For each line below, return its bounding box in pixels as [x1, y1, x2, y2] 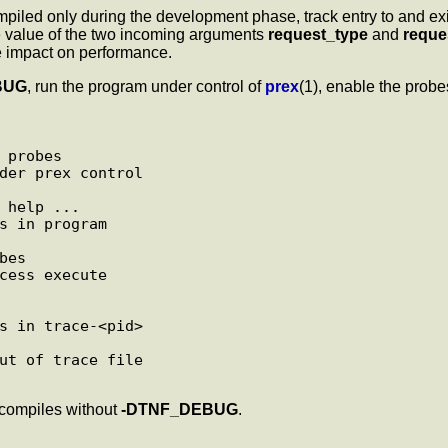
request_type [268, 25, 368, 43]
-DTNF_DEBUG [121, 400, 238, 418]
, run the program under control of [27, 77, 265, 95]
